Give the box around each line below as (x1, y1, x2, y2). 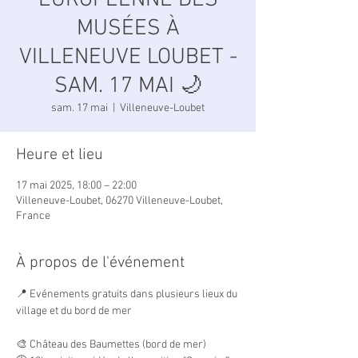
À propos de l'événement (16, 253, 185, 272)
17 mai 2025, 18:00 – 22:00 (16, 179, 137, 193)
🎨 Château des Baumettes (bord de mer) (16, 338, 206, 352)
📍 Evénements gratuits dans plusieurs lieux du (16, 288, 240, 301)
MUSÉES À (76, 15, 180, 42)
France (16, 209, 50, 223)
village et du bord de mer (16, 304, 132, 318)
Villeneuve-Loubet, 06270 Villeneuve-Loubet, (16, 194, 223, 208)
